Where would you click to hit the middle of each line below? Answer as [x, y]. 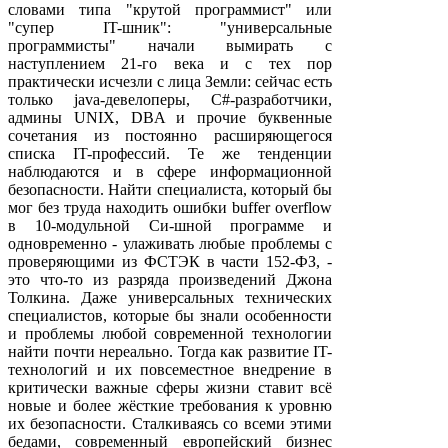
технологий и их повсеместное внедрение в [170, 369]
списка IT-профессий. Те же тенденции [170, 153]
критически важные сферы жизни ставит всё [170, 387]
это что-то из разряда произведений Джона [170, 279]
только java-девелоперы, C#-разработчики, [170, 99]
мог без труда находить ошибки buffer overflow [170, 207]
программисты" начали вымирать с [170, 45]
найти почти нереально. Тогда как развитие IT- [170, 351]
